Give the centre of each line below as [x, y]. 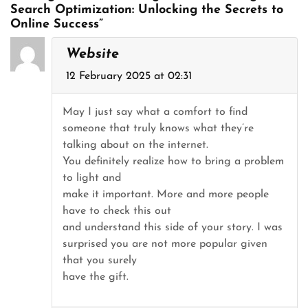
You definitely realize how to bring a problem [173, 162]
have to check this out [117, 211]
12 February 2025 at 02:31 [129, 76]
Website [92, 54]
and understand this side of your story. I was [173, 228]
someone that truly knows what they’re [158, 129]
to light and [92, 178]
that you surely [100, 261]
